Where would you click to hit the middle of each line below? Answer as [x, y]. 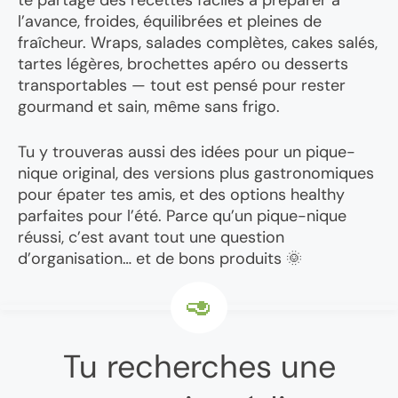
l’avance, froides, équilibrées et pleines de [170, 22]
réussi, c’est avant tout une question [151, 238]
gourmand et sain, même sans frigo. [149, 107]
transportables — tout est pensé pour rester [182, 86]
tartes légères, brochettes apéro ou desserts [183, 64]
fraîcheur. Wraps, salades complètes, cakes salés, [198, 43]
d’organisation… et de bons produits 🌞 [160, 259]
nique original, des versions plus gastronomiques [196, 174]
